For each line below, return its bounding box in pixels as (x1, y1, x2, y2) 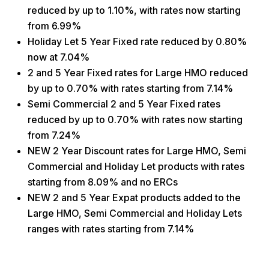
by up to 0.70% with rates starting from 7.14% (28, 82, 233, 94)
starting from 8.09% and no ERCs (28, 175, 178, 188)
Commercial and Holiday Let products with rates (28, 160, 244, 172)
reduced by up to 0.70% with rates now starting (28, 113, 243, 125)
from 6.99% (28, 19, 81, 32)
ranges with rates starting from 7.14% (28, 222, 194, 235)
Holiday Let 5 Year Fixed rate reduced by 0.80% (28, 35, 247, 47)
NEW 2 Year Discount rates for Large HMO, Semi (28, 144, 246, 157)
